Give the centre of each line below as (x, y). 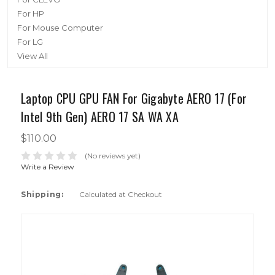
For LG (30, 42)
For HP (31, 14)
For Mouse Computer (60, 28)
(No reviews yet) (112, 155)
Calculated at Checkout (121, 194)
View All (33, 56)
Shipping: (42, 194)
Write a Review (48, 166)
